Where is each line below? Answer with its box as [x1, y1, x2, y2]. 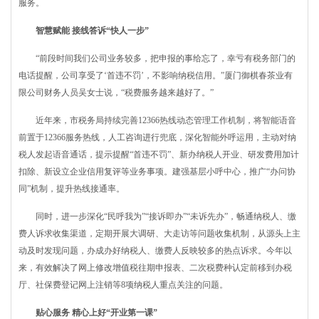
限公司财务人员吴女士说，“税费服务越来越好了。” [19, 88, 214, 98]
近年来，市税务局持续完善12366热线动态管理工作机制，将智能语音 [19, 115, 296, 125]
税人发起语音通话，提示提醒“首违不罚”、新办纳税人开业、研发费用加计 [19, 150, 299, 159]
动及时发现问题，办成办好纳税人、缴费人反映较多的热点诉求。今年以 [19, 246, 292, 256]
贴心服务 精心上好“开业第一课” [19, 308, 157, 318]
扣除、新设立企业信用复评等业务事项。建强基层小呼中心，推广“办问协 [19, 167, 296, 177]
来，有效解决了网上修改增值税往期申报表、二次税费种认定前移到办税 [19, 263, 292, 273]
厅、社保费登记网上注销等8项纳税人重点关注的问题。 [19, 280, 228, 290]
